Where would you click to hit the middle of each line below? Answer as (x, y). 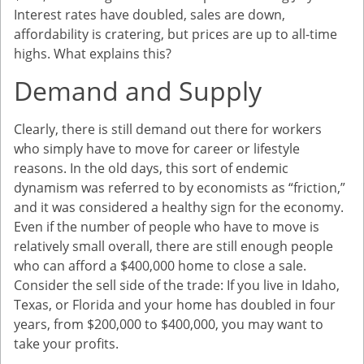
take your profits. (66, 343)
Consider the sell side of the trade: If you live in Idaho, (177, 285)
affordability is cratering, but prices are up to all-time (175, 35)
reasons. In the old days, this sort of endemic (151, 168)
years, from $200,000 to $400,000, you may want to (169, 324)
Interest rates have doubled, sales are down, (149, 15)
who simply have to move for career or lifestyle (157, 148)
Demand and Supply (138, 90)
